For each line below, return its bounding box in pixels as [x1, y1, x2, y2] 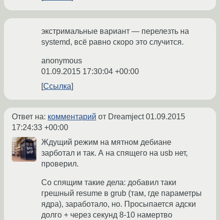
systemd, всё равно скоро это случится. [41, 38, 184, 47]
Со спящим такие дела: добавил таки [41, 178, 176, 187]
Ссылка [43, 82, 71, 91]
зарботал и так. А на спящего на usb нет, [41, 149, 188, 158]
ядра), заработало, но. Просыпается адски [41, 200, 196, 209]
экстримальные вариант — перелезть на [41, 27, 189, 36]
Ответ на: [12, 112, 48, 121]
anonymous [41, 56, 82, 65]
